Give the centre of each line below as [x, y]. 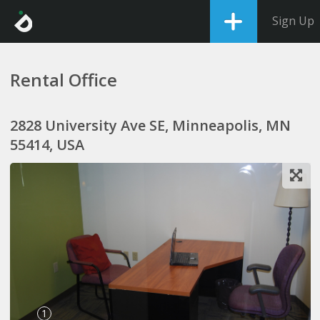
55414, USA [47, 145]
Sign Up [293, 21]
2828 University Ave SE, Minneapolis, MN [150, 125]
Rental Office [63, 80]
